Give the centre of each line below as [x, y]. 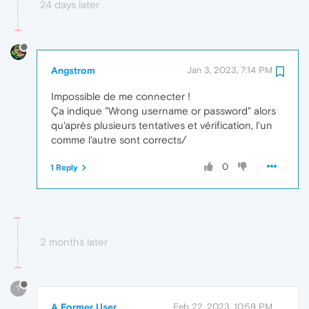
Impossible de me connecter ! [121, 96]
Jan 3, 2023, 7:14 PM [230, 70]
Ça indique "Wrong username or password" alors [163, 110]
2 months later [74, 241]
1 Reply [64, 167]
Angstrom [73, 70]
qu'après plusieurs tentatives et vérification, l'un [162, 125]
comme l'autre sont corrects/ [119, 139]
